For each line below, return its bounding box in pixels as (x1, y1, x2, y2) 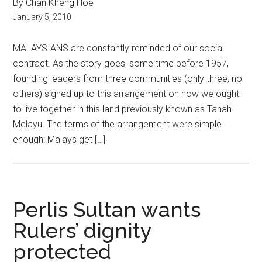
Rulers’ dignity (13, 218, 152, 243)
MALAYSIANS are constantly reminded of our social (13, 43, 225, 54)
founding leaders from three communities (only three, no (13, 73, 243, 84)
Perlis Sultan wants (13, 197, 201, 222)
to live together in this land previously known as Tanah (13, 104, 232, 115)
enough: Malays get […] (13, 134, 106, 145)
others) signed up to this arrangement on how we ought (13, 88, 240, 99)
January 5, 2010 (13, 12, 72, 22)
